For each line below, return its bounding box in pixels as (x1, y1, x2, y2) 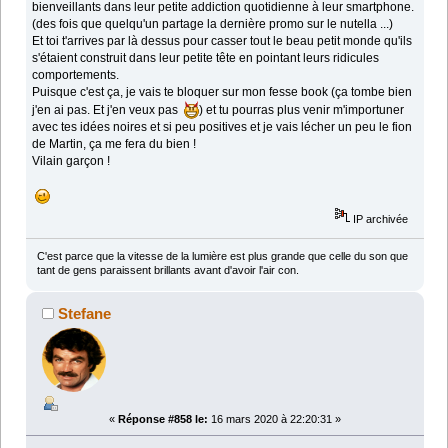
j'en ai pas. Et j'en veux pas (32, 102, 185, 117)
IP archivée (350, 212, 409, 225)
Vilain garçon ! (32, 153, 111, 168)
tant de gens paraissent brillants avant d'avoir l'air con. (36, 264, 299, 277)
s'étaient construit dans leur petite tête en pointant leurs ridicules (32, 50, 380, 65)
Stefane (58, 305, 112, 323)
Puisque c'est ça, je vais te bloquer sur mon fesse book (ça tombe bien (32, 84, 413, 99)
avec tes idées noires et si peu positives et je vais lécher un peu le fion (32, 119, 413, 134)
